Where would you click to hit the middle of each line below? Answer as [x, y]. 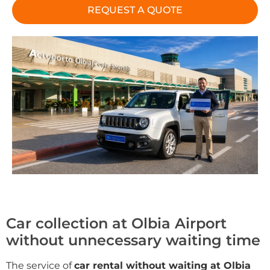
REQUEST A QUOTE [135, 10]
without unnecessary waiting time [133, 240]
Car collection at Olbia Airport [116, 224]
